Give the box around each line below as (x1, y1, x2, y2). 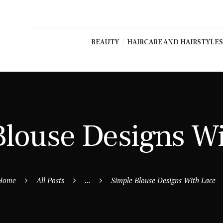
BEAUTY (91, 37, 119, 47)
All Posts (36, 175, 64, 186)
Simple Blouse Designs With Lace (111, 175, 216, 186)
